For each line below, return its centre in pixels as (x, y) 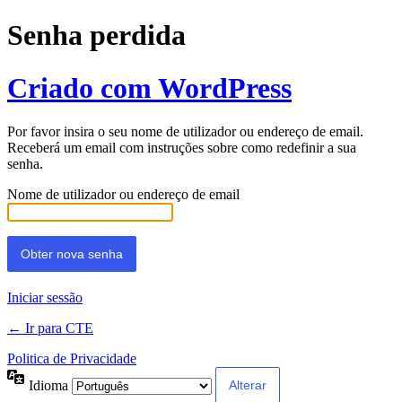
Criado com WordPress (149, 87)
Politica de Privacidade (72, 359)
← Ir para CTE (50, 328)
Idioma (50, 385)
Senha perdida (96, 35)
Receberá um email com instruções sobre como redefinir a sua (182, 148)
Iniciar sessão (45, 298)
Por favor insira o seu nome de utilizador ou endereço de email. (185, 132)
